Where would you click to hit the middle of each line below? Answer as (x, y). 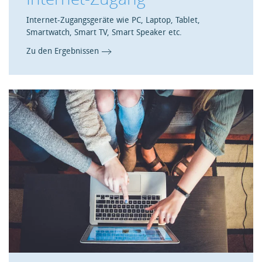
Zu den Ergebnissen (63, 51)
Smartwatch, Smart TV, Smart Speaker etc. (104, 33)
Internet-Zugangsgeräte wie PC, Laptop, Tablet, (113, 20)
